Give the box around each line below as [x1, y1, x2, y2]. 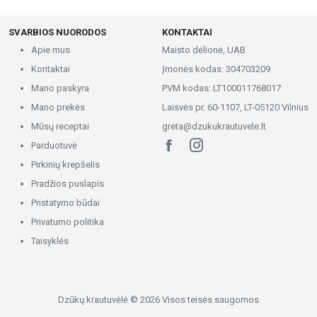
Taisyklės [31, 236, 69, 247]
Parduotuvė [31, 140, 77, 151]
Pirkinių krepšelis [31, 159, 100, 171]
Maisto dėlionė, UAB [162, 45, 246, 56]
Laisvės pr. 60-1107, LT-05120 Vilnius [162, 102, 309, 113]
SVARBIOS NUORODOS [8, 27, 106, 38]
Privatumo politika [31, 217, 104, 228]
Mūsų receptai [31, 121, 89, 132]
